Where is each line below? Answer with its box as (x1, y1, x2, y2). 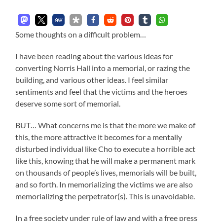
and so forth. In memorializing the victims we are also (15, 179, 193, 189)
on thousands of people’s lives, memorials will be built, (15, 167, 197, 177)
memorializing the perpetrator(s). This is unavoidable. (15, 191, 195, 201)
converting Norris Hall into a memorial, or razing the (15, 63, 190, 73)
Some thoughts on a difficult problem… (15, 29, 147, 39)
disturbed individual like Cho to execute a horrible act (15, 144, 196, 153)
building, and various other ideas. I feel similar (15, 74, 169, 84)
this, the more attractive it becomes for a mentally (15, 132, 183, 142)
